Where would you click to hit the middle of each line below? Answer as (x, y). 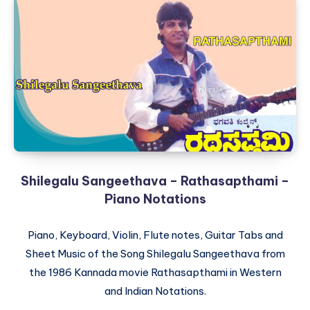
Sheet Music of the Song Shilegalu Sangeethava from (155, 254)
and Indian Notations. (155, 291)
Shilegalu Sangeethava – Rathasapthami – (155, 181)
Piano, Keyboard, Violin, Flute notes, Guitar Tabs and (155, 235)
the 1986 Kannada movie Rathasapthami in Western (155, 272)
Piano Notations (155, 199)
